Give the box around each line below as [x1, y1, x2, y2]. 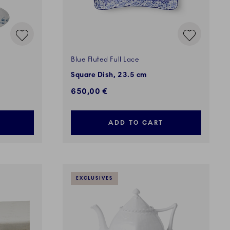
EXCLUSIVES [75, 176, 113, 182]
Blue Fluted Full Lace [71, 55, 140, 64]
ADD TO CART [108, 119, 164, 127]
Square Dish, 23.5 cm [71, 71, 147, 80]
